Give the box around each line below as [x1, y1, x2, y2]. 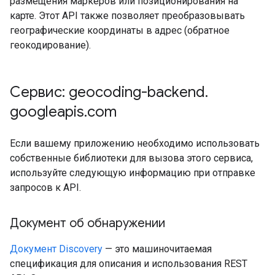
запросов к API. [10, 182, 81, 193]
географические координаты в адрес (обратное [10, 25, 230, 36]
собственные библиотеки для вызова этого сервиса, [10, 152, 253, 164]
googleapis [10, 103, 84, 121]
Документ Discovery [10, 243, 103, 255]
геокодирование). [10, 39, 91, 51]
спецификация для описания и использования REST [10, 258, 247, 269]
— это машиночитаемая [103, 243, 212, 255]
